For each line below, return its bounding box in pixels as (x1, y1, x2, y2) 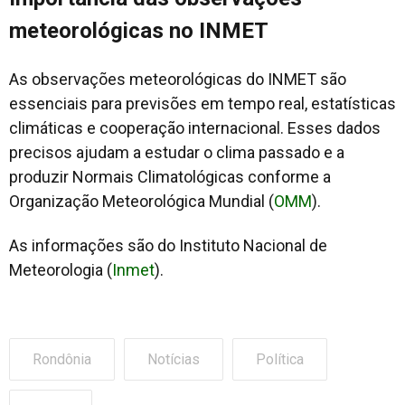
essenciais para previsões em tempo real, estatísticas (9, 93, 396, 113)
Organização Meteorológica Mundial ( (9, 191, 274, 211)
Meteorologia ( (9, 259, 112, 279)
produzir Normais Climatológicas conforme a (9, 166, 331, 186)
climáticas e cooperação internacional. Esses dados (9, 118, 381, 137)
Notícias (147, 350, 200, 368)
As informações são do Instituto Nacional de (9, 235, 327, 255)
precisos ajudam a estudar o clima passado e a (9, 142, 344, 162)
